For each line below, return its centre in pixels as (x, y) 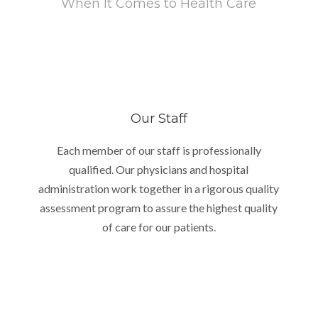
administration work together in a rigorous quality (159, 188)
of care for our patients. (159, 226)
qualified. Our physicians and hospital (159, 169)
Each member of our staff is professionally (159, 150)
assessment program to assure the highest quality (159, 207)
